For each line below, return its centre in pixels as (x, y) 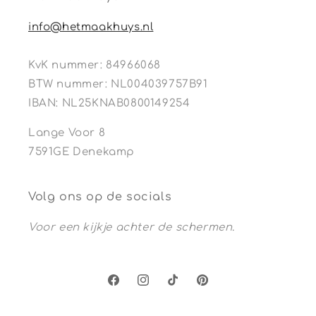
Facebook (133, 288)
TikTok (182, 288)
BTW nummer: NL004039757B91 (118, 85)
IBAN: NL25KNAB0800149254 (109, 104)
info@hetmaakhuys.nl (91, 28)
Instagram (163, 288)
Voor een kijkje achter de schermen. (132, 228)
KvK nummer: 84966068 (95, 66)
